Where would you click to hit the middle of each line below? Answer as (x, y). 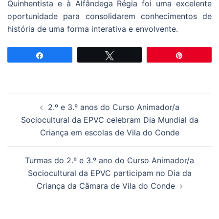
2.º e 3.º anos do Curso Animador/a (113, 107)
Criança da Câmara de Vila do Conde (106, 186)
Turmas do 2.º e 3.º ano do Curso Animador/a (109, 160)
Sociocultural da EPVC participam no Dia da (109, 173)
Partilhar (63, 55)
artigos (27, 126)
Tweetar (132, 55)
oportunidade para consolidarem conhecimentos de (109, 16)
